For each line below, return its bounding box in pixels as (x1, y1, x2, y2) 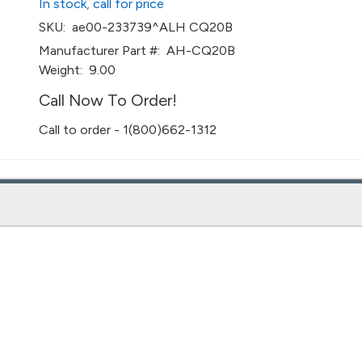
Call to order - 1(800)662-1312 (39, 122, 217, 137)
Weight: (39, 62, 83, 78)
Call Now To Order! (39, 90, 178, 110)
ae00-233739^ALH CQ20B (65, 19, 234, 35)
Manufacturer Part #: (39, 43, 161, 58)
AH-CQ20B (160, 43, 236, 58)
